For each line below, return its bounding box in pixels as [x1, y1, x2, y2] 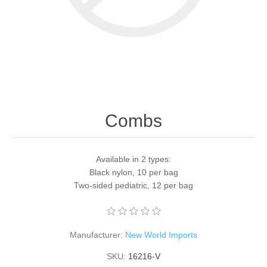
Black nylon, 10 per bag [89, 167, 178, 177]
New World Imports [125, 229, 197, 240]
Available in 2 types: [96, 154, 171, 164]
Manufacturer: [70, 229, 123, 240]
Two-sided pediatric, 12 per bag [74, 180, 193, 190]
